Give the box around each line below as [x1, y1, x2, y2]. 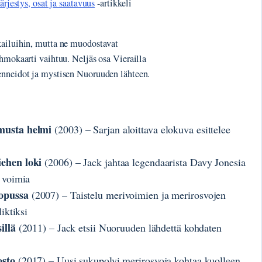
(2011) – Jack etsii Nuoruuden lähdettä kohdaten [15, 220, 222, 235]
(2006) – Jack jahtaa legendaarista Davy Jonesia [42, 155, 246, 170]
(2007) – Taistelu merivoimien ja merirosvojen [28, 188, 226, 202]
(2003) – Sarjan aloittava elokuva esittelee [51, 122, 230, 137]
